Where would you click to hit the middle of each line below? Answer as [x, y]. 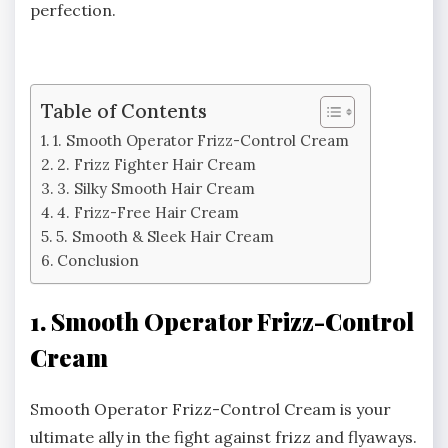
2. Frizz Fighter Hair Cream [157, 164]
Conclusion [98, 260]
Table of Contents [124, 110]
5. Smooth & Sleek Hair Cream [165, 236]
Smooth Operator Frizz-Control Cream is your [210, 409]
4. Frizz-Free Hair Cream [148, 212]
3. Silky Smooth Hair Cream [156, 188]
